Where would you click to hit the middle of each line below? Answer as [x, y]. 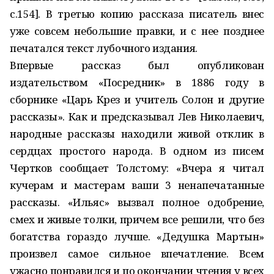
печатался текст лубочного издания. [104, 48]
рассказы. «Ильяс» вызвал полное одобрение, [137, 202]
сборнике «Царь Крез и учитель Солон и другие [137, 99]
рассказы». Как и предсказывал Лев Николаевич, [137, 117]
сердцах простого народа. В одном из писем [137, 151]
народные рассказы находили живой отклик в [137, 134]
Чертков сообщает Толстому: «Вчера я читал [137, 168]
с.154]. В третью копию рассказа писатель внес [137, 14]
